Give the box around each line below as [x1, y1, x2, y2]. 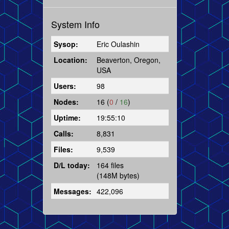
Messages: [53, 186, 91, 196]
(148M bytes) [96, 170, 140, 180]
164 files [96, 159, 124, 170]
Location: [53, 54, 87, 65]
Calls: [53, 128, 74, 139]
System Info [51, 17, 100, 31]
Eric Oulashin [96, 38, 140, 49]
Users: [53, 80, 76, 91]
